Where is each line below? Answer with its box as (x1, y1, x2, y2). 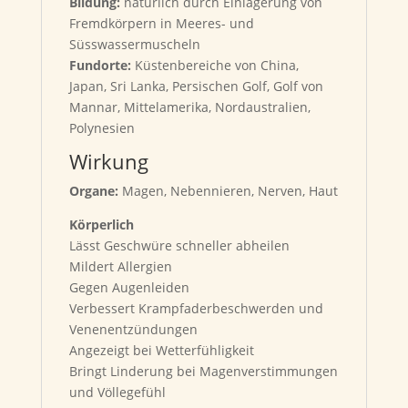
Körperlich (68, 216, 134, 233)
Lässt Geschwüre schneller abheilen (68, 237, 290, 254)
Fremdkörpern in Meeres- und (68, 15, 254, 32)
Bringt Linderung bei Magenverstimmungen (68, 362, 338, 380)
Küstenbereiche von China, (130, 56, 299, 74)
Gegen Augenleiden (68, 279, 189, 296)
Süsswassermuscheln (68, 36, 200, 53)
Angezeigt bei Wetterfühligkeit (68, 342, 254, 359)
